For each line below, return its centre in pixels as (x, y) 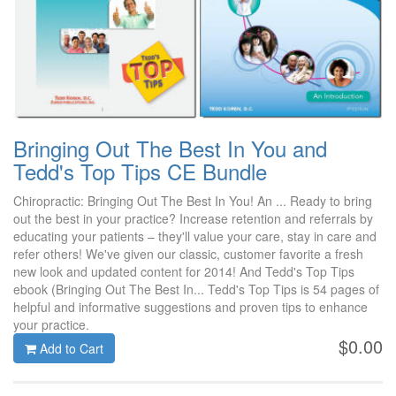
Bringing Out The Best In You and (170, 148)
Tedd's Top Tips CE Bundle (140, 171)
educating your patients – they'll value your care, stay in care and (195, 236)
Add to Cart (70, 349)
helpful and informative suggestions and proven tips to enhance (190, 307)
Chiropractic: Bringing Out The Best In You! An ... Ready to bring (193, 201)
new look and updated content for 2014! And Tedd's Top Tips (184, 272)
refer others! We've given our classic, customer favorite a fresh (188, 254)
